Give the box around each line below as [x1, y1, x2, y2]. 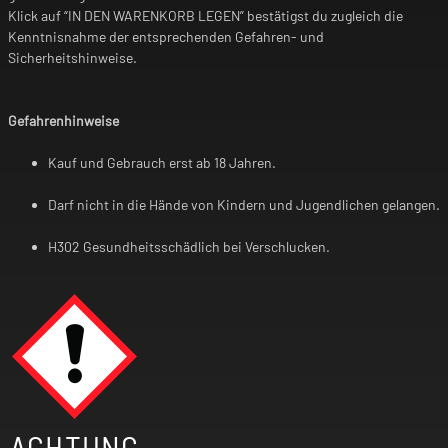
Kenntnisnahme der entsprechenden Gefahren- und [8, 28, 324, 46]
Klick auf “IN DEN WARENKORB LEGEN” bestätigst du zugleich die [8, 7, 403, 25]
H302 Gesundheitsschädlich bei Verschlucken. [48, 238, 330, 256]
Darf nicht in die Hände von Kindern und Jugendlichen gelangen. [48, 196, 440, 214]
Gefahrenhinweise [8, 112, 119, 130]
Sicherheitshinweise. [8, 49, 137, 67]
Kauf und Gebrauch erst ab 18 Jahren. [48, 154, 276, 172]
